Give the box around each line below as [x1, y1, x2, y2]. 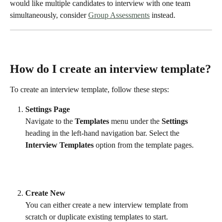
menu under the [109, 117, 162, 126]
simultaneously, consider [10, 10, 88, 19]
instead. [150, 10, 177, 19]
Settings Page [25, 105, 70, 114]
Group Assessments [88, 10, 150, 19]
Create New [25, 189, 65, 198]
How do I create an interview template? [10, 62, 211, 75]
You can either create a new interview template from [25, 201, 190, 210]
